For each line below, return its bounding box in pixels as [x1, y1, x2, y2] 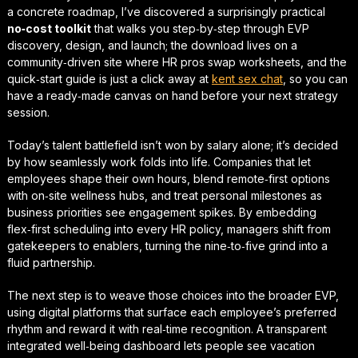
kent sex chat [211, 72, 283, 86]
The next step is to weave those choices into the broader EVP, [6, 288, 339, 303]
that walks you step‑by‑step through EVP [90, 22, 309, 36]
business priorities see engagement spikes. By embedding [6, 205, 316, 220]
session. [6, 105, 50, 120]
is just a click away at [95, 72, 212, 86]
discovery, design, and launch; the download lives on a [6, 38, 297, 53]
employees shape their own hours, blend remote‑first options [6, 172, 330, 186]
